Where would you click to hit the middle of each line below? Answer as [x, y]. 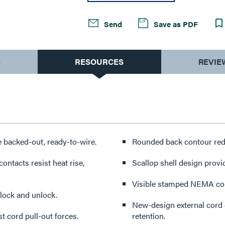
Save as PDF [175, 24]
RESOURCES [99, 62]
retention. [148, 216]
